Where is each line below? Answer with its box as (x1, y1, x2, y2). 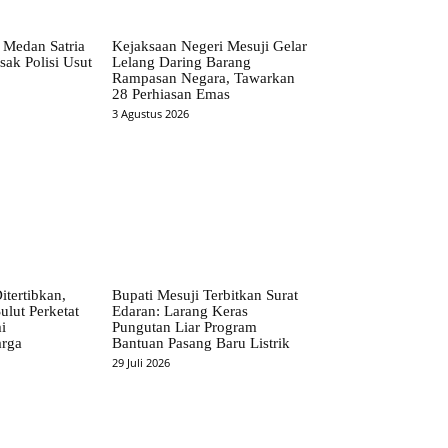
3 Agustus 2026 (112, 105, 190, 121)
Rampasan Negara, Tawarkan (112, 69, 296, 86)
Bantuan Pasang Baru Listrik (112, 335, 291, 352)
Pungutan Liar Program (112, 319, 258, 336)
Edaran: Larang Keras (112, 303, 249, 320)
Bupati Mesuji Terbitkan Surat (112, 287, 299, 304)
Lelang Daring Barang (112, 53, 252, 70)
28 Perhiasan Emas (112, 85, 231, 102)
